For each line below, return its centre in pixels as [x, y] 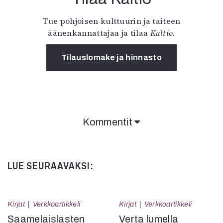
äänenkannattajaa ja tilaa [99, 33]
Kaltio [162, 33]
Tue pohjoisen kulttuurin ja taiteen [111, 21]
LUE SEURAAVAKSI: [51, 166]
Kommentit [109, 122]
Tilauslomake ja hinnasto [111, 58]
